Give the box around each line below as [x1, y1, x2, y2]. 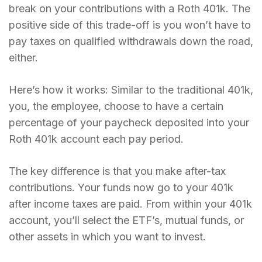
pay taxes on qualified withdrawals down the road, [9, 35, 253, 48]
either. [9, 51, 38, 64]
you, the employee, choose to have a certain [9, 100, 223, 113]
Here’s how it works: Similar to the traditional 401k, [9, 84, 253, 96]
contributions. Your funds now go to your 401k [9, 181, 233, 194]
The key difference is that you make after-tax [9, 165, 226, 178]
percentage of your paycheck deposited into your [9, 116, 249, 129]
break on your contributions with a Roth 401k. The [9, 2, 250, 15]
